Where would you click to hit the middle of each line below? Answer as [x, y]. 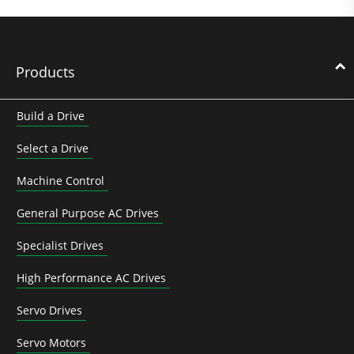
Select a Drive [53, 148]
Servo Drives [49, 310]
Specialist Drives [60, 245]
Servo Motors [51, 342]
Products [45, 72]
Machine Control [60, 180]
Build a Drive [51, 115]
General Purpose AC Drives [88, 213]
